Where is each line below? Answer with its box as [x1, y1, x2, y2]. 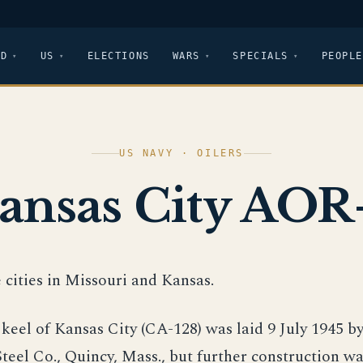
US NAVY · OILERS [118, 147, 245, 159]
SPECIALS [233, 49, 288, 62]
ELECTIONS [87, 49, 150, 62]
